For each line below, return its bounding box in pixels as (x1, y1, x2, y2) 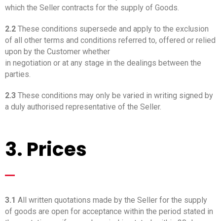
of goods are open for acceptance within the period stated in (5, 206, 213, 216)
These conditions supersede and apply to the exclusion (16, 24, 209, 34)
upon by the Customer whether (5, 46, 110, 56)
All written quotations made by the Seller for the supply (16, 195, 207, 205)
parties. (5, 69, 31, 79)
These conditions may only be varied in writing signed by (16, 90, 213, 100)
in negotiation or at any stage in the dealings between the (5, 58, 201, 68)
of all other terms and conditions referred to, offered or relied (5, 35, 216, 45)
